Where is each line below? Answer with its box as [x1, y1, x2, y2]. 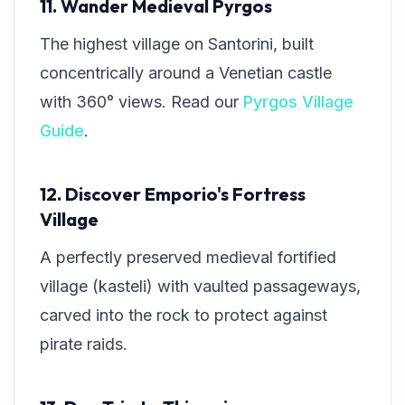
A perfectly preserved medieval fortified [40, 248, 336, 268]
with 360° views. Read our [40, 92, 243, 112]
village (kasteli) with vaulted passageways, [40, 277, 361, 297]
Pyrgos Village [243, 92, 353, 112]
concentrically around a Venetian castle [40, 63, 332, 83]
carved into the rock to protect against [40, 306, 327, 325]
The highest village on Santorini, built [40, 34, 314, 54]
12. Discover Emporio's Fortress [40, 183, 306, 206]
